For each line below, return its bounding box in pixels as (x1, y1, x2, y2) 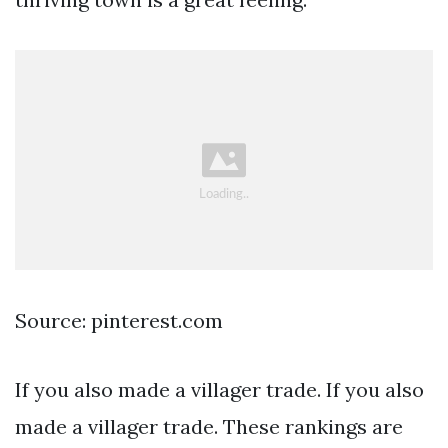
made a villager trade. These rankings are (15, 414, 403, 440)
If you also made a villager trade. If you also (15, 377, 424, 403)
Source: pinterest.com (15, 308, 223, 334)
